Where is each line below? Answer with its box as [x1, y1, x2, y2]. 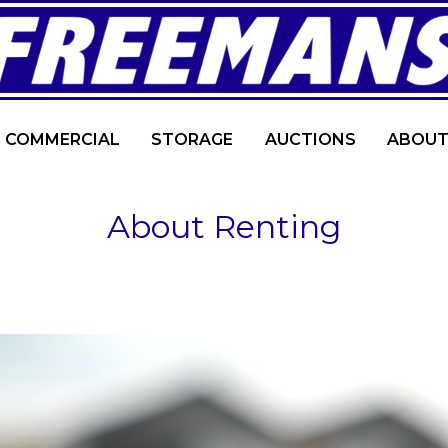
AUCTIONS [264, 130, 356, 149]
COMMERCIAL [4, 130, 120, 149]
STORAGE [151, 130, 234, 149]
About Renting [107, 207, 341, 246]
